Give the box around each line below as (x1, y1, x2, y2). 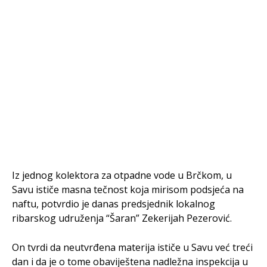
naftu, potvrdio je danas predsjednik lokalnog (12, 197, 215, 210)
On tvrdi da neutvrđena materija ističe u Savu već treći (12, 241, 253, 254)
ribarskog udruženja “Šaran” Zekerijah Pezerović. (12, 212, 232, 225)
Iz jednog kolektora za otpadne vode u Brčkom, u (12, 169, 232, 182)
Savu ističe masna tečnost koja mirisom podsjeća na (12, 183, 244, 196)
